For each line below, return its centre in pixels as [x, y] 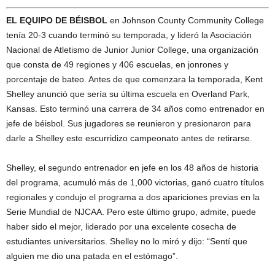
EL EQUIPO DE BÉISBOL [57, 21]
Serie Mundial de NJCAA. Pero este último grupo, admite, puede [131, 212]
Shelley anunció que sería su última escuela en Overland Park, [128, 94]
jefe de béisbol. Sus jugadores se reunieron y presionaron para [129, 124]
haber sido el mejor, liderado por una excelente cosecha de [121, 227]
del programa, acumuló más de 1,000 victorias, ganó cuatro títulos [135, 183]
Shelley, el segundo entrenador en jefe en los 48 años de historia [132, 168]
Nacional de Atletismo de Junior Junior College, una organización [132, 50]
